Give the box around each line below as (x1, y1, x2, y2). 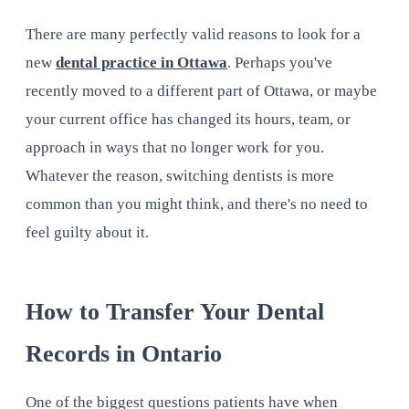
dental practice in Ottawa (56, 54, 227, 72)
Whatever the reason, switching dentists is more (26, 167, 334, 185)
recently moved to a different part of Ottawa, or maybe (26, 82, 377, 100)
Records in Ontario (26, 340, 222, 367)
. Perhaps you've (227, 54, 332, 72)
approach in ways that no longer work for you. (26, 139, 324, 157)
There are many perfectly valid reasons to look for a (26, 26, 361, 44)
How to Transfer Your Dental (26, 298, 324, 325)
